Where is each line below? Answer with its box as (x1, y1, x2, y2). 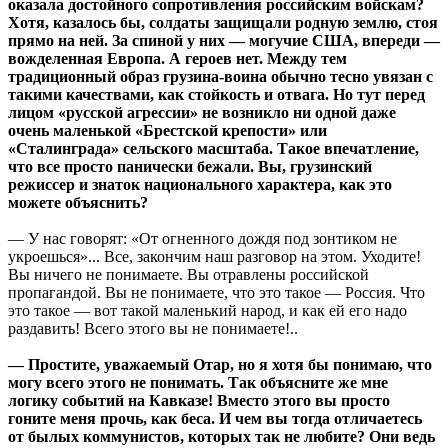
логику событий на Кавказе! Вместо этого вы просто (8, 392, 390, 410)
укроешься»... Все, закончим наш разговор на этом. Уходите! (8, 248, 421, 266)
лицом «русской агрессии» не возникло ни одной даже (8, 104, 396, 122)
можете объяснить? (8, 194, 148, 212)
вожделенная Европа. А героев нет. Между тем (8, 50, 347, 68)
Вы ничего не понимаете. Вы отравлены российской (8, 266, 369, 284)
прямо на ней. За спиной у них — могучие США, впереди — (8, 32, 440, 50)
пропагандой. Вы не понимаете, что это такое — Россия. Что (8, 284, 425, 302)
